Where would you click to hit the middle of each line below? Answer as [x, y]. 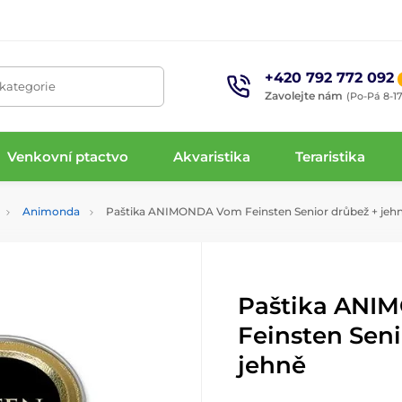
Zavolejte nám [304, 95]
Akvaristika [212, 156]
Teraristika [331, 156]
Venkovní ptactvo [67, 156]
